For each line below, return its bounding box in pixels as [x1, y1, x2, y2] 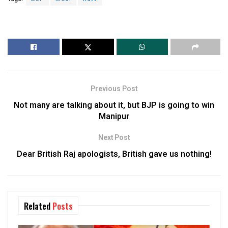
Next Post [98, 132, 130, 144]
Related [24, 200, 50, 213]
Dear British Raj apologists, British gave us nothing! [16, 148, 212, 161]
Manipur [99, 110, 129, 123]
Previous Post [91, 83, 137, 95]
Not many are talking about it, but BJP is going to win [14, 99, 214, 112]
